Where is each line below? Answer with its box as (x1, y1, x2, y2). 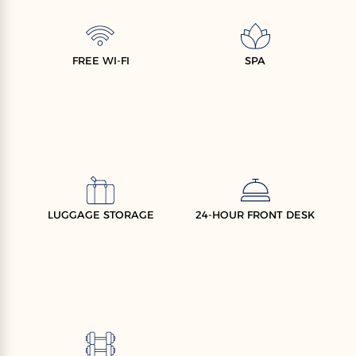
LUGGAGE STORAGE (47, 207, 154, 221)
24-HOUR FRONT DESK (195, 207, 315, 221)
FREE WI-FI (72, 53, 130, 67)
